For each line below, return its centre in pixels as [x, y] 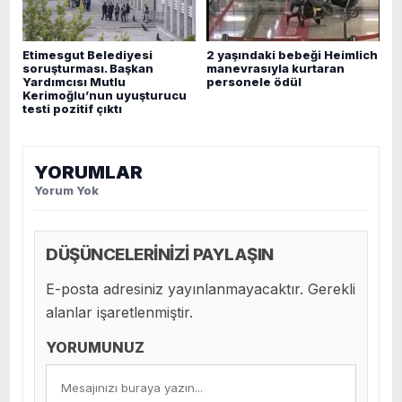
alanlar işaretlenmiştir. [119, 313]
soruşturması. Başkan [88, 69]
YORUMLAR [88, 173]
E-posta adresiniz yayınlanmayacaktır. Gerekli [201, 289]
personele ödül [254, 83]
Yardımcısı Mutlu [74, 83]
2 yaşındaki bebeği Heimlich [292, 56]
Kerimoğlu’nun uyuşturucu [105, 96]
